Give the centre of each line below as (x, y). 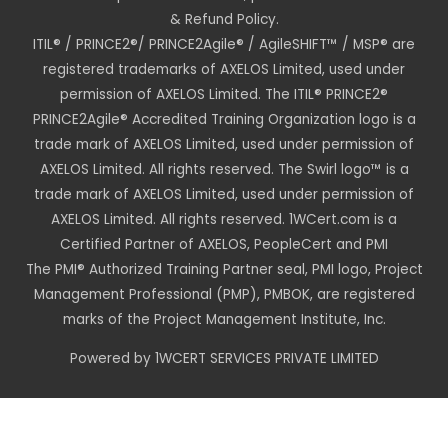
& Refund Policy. (224, 20)
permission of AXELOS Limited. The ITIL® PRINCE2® (224, 95)
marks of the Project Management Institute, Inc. (224, 320)
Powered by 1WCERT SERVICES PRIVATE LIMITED (224, 359)
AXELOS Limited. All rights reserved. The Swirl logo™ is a (224, 170)
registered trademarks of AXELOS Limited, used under (224, 70)
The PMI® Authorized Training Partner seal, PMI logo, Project (224, 270)
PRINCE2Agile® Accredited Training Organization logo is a (224, 120)
